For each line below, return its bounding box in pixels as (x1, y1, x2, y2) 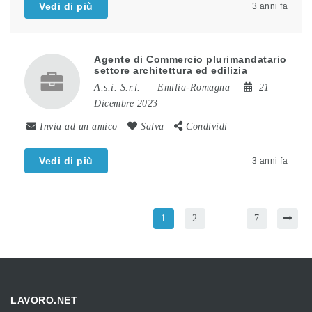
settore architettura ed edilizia (94, 65, 247, 76)
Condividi (186, 121, 228, 132)
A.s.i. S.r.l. (94, 82, 141, 93)
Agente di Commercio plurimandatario (94, 54, 287, 65)
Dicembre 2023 (94, 98, 158, 109)
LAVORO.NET (10, 295, 77, 306)
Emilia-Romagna (157, 82, 230, 93)
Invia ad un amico (40, 121, 118, 132)
